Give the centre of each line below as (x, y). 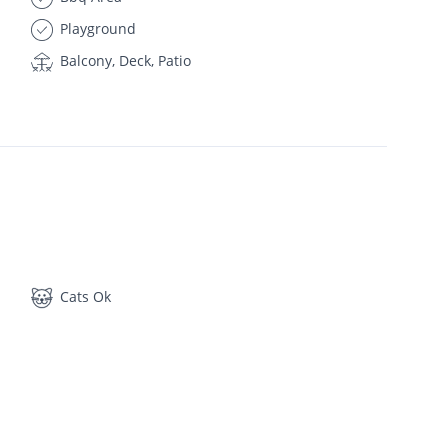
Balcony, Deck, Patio (123, 60)
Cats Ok (83, 296)
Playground (95, 28)
